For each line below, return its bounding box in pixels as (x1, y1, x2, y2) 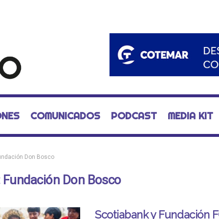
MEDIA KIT (167, 109, 213, 122)
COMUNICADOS (30, 109, 100, 122)
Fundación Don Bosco (2, 173, 121, 187)
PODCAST (110, 109, 157, 122)
